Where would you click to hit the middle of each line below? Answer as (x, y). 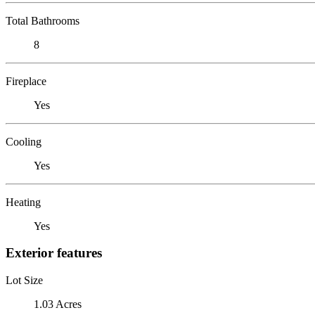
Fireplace (26, 81)
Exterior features (54, 253)
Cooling (24, 141)
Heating (23, 202)
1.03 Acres (58, 304)
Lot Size (24, 280)
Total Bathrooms (43, 20)
